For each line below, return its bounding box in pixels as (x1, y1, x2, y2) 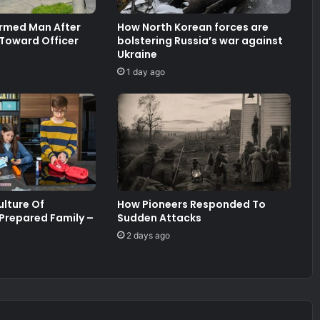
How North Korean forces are (117, 19, 269, 34)
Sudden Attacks (117, 211, 202, 226)
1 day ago (126, 66, 166, 77)
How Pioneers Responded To (117, 197, 266, 212)
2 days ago (126, 230, 171, 241)
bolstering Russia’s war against (117, 33, 284, 48)
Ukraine (117, 46, 158, 61)
